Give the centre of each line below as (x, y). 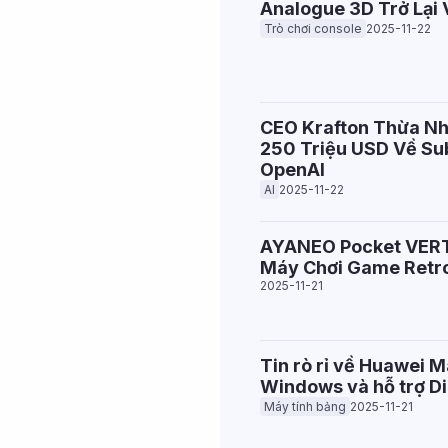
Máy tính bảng (305, 406)
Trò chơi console (313, 28)
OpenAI (292, 169)
